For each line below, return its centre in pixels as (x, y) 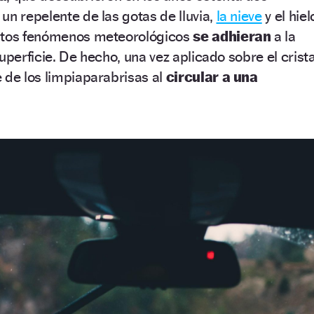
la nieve (239, 15)
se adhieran (234, 36)
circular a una (212, 76)
